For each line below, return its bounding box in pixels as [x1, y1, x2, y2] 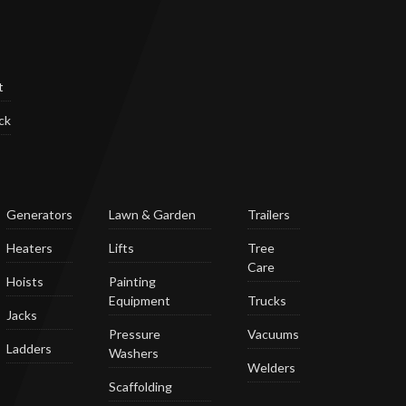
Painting [109, 274, 157, 290]
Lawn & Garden [109, 207, 197, 223]
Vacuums [247, 326, 300, 343]
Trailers [247, 207, 291, 223]
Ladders [6, 341, 53, 357]
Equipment [109, 293, 171, 309]
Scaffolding [109, 379, 173, 395]
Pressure [109, 326, 161, 343]
